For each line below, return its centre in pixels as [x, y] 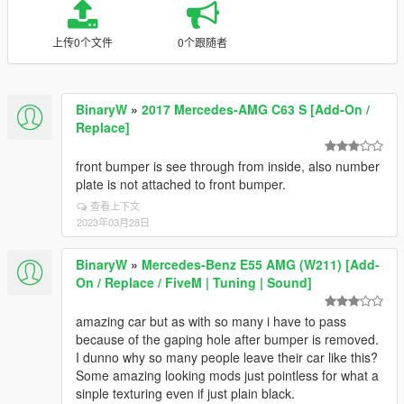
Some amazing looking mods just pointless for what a [227, 375]
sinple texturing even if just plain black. [185, 393]
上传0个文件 [82, 42]
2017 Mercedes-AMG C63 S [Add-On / [256, 109]
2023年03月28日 [113, 222]
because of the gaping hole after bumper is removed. [227, 339]
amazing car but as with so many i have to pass [211, 321]
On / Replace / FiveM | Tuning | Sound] [194, 282]
